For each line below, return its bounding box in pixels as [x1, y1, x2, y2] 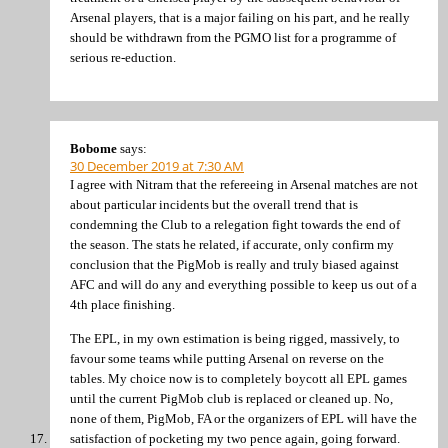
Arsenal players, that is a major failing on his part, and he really [70, 9, 410, 25]
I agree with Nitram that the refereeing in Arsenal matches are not [70, 177, 418, 193]
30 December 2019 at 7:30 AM [70, 157, 244, 176]
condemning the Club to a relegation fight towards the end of [70, 217, 400, 233]
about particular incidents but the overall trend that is [70, 197, 358, 213]
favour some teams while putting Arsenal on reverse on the [70, 350, 384, 366]
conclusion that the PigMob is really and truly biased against [70, 257, 399, 273]
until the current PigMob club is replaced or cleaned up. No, [70, 390, 393, 406]
